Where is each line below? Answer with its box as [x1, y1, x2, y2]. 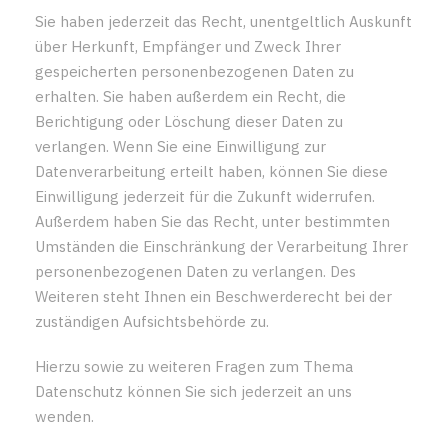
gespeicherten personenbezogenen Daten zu [35, 61, 354, 81]
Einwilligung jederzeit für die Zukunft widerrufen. [35, 186, 375, 206]
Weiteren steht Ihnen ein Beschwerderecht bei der [35, 286, 392, 306]
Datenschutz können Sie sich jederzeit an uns [35, 381, 352, 401]
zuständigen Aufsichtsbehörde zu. [35, 311, 269, 331]
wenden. [35, 406, 94, 426]
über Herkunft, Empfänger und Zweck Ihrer [35, 36, 341, 56]
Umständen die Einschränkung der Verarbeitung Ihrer [35, 236, 408, 256]
